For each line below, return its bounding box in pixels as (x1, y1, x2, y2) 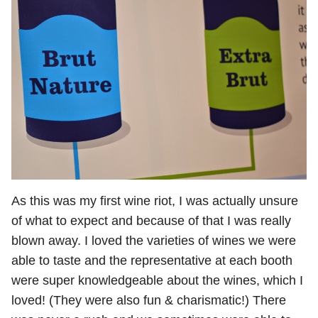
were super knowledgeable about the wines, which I (11, 273, 303, 288)
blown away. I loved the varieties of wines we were (11, 234, 296, 248)
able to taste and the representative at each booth (11, 253, 292, 268)
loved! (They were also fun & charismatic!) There (11, 293, 286, 308)
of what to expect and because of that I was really (11, 214, 291, 229)
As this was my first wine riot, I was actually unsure (11, 194, 298, 209)
